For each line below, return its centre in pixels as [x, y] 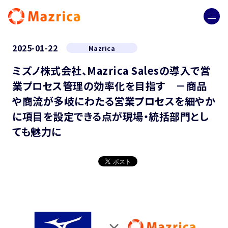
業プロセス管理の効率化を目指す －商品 [110, 86]
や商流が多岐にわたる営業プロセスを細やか [114, 101]
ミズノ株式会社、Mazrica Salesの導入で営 [111, 70]
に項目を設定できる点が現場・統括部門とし [110, 116]
